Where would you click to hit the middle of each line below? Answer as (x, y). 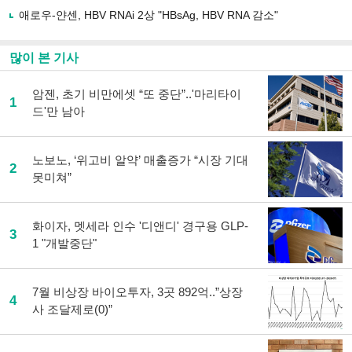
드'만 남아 (59, 111)
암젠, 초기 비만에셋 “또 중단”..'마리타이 (137, 94)
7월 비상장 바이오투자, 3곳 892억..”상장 (137, 292)
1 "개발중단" (64, 243)
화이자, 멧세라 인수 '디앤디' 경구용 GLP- (140, 226)
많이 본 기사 (44, 58)
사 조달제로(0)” (72, 309)
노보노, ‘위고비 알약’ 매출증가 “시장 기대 (140, 160)
